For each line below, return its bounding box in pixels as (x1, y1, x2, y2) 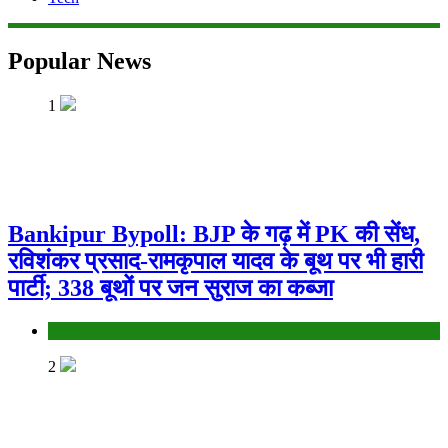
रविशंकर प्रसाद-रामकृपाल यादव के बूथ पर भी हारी (8, 248, 423, 275)
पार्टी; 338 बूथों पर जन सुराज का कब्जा (8, 275, 333, 302)
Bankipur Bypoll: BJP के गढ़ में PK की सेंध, (8, 221, 420, 248)
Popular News (8, 48, 151, 75)
